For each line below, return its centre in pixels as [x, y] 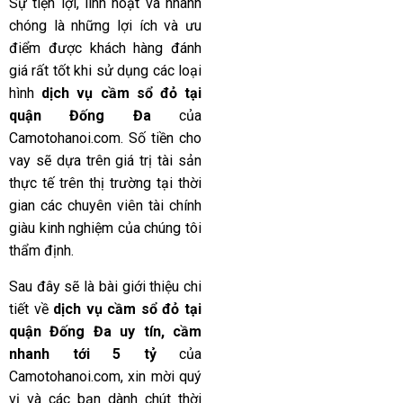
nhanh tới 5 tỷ [83, 354]
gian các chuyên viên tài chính [105, 206]
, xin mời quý [161, 376]
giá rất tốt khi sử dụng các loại [105, 71]
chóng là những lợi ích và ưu [105, 26]
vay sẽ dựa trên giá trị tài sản [105, 161]
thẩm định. [41, 251]
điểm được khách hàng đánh [105, 49]
